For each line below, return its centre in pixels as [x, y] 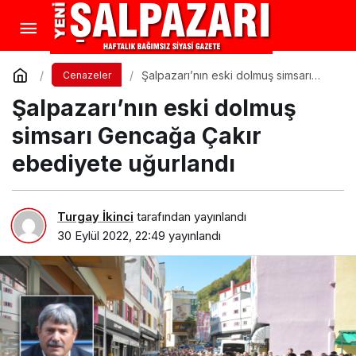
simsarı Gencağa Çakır [137, 136]
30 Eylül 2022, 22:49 [111, 235]
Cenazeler [87, 75]
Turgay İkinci [95, 216]
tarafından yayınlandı [190, 216]
